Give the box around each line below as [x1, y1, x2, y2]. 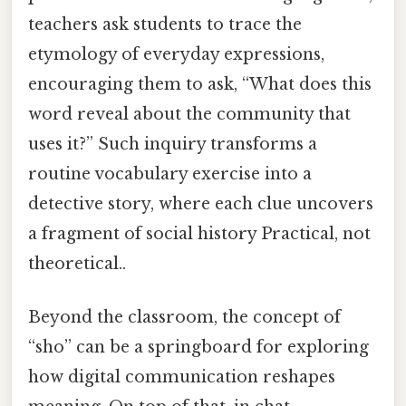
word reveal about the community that [28, 104, 351, 125]
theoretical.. [28, 254, 126, 275]
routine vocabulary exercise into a [28, 164, 312, 185]
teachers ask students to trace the [28, 14, 302, 35]
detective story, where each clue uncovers [28, 194, 373, 215]
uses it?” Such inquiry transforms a [28, 134, 317, 155]
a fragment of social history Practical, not [28, 224, 371, 245]
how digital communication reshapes [28, 367, 335, 388]
